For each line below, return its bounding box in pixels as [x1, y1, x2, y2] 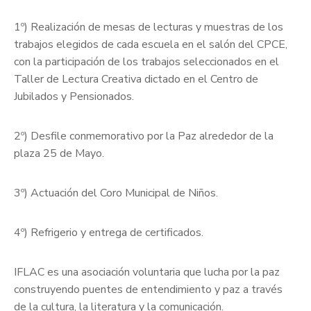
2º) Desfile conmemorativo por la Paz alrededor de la [14, 128, 274, 144]
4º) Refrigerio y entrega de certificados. [14, 225, 203, 241]
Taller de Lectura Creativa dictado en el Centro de [14, 72, 258, 87]
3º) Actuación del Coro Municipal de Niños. [14, 185, 218, 201]
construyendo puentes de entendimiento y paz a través [14, 282, 283, 298]
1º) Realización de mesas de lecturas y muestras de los [14, 19, 283, 35]
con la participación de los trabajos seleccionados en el [14, 54, 279, 70]
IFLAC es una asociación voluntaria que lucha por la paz [14, 264, 280, 280]
